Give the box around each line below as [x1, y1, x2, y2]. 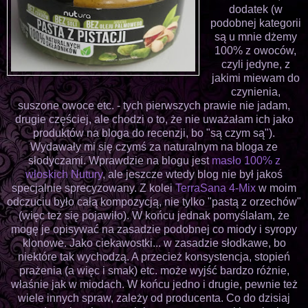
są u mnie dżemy [214, 30, 297, 43]
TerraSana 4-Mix [175, 181, 256, 194]
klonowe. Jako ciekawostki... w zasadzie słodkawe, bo [22, 236, 286, 249]
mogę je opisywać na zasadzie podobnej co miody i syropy [11, 223, 297, 235]
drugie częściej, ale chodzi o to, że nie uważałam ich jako [14, 113, 294, 125]
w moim [256, 181, 296, 194]
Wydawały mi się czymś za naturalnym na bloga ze [30, 140, 278, 153]
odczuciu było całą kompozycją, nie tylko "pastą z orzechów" [7, 195, 301, 208]
